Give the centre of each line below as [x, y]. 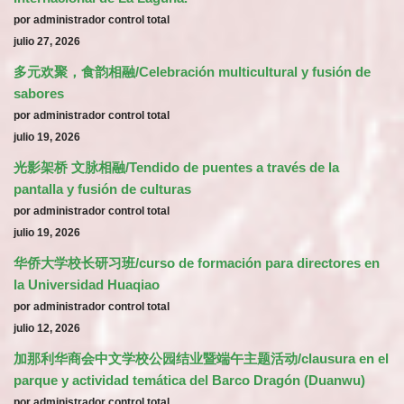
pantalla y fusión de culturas [102, 189]
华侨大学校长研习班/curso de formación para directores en [197, 263]
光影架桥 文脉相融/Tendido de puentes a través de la [176, 167]
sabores [39, 93]
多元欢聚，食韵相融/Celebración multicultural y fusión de [192, 72]
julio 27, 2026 [47, 41]
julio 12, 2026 [47, 328]
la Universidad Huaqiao [87, 285]
